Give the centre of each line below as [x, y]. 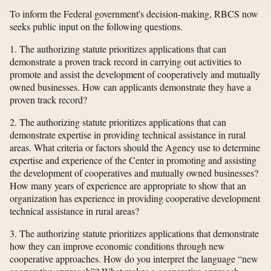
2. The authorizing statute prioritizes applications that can [118, 122]
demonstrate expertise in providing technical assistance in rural [128, 135]
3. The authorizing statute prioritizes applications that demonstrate [134, 233]
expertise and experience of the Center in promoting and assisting [133, 160]
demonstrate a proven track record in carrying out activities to [126, 62]
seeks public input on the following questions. [96, 27]
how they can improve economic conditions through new [117, 246]
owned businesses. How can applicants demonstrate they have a [130, 87]
